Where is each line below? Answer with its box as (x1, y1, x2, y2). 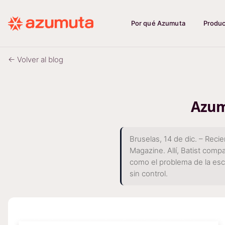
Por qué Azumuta (131, 19, 185, 27)
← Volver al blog (8, 55, 63, 64)
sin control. (129, 169, 168, 178)
